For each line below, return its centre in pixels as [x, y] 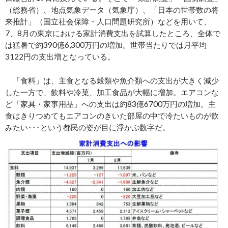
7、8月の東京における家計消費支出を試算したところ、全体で [113, 33]
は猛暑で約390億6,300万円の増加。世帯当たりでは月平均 [106, 45]
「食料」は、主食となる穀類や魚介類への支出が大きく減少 [112, 80]
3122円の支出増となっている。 [60, 56]
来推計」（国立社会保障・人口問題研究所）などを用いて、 [108, 21]
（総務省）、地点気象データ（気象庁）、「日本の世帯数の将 [112, 9]
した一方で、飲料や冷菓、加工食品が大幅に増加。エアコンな [112, 92]
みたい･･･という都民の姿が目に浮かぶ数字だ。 [88, 127]
